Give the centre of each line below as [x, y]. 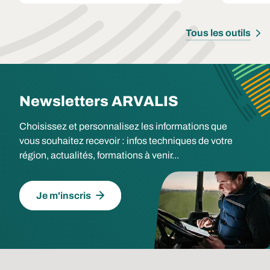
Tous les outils [218, 33]
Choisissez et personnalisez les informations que [123, 126]
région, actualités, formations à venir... [99, 155]
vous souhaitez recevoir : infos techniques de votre [126, 141]
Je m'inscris [64, 196]
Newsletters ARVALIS [99, 101]
